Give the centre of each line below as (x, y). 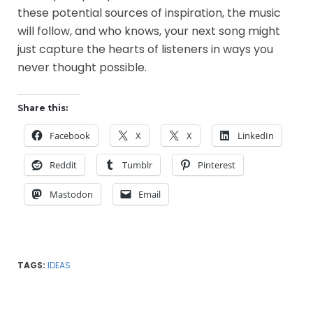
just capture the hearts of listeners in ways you (145, 49)
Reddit (63, 165)
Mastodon (71, 194)
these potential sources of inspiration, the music (149, 13)
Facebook (70, 135)
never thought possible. (82, 67)
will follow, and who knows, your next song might (149, 31)
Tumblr (137, 165)
